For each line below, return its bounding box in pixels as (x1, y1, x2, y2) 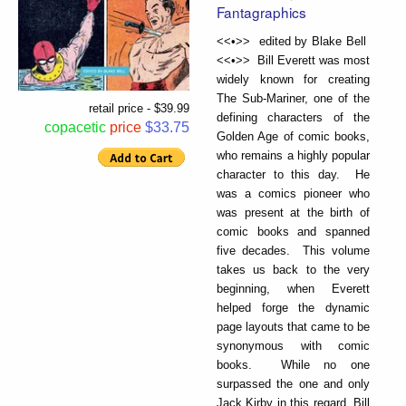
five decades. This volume (217, 243, 370, 257)
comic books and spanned (217, 224, 370, 238)
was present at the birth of (217, 205, 370, 219)
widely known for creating (217, 72, 370, 86)
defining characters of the (217, 110, 370, 124)
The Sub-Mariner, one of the (217, 91, 370, 105)
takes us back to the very (217, 262, 370, 276)
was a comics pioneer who (217, 186, 370, 200)
